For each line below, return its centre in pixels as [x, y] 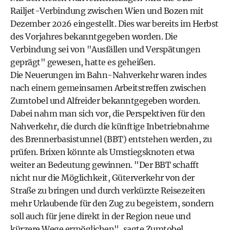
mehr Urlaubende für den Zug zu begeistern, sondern [112, 203]
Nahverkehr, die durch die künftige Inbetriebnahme [110, 126]
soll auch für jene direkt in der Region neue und [100, 216]
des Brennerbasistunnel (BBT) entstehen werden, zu [111, 139]
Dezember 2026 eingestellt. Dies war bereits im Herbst [114, 24]
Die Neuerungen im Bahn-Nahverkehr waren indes [109, 75]
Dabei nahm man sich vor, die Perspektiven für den [108, 113]
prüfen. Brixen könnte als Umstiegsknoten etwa [102, 152]
